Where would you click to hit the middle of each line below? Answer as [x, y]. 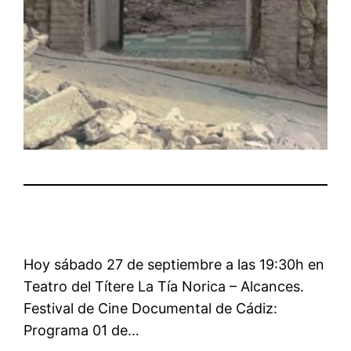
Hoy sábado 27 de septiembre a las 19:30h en [174, 265]
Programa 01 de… [82, 331]
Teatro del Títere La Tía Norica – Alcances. [164, 287]
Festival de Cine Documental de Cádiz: [151, 309]
